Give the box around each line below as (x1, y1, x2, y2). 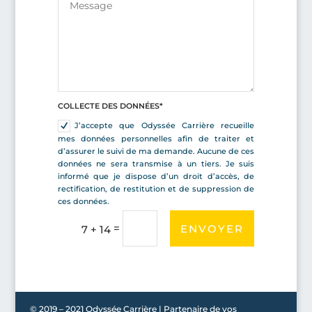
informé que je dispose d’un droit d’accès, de (57, 171, 255, 181)
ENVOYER (180, 221, 244, 235)
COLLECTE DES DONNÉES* (57, 101, 163, 111)
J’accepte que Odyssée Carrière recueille (74, 120, 255, 130)
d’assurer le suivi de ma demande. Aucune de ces (57, 146, 255, 156)
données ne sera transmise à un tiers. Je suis (57, 158, 255, 169)
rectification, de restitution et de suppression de (57, 183, 255, 194)
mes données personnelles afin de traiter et (57, 133, 255, 143)
